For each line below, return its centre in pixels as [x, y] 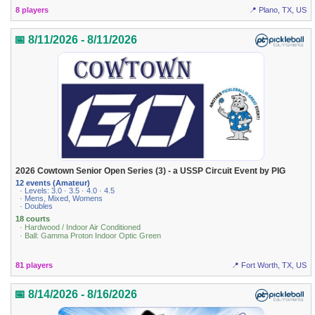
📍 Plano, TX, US [277, 10]
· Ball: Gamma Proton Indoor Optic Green [91, 236]
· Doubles [37, 206]
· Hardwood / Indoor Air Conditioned [81, 227]
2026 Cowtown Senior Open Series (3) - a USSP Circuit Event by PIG [151, 171]
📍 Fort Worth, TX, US [269, 265]
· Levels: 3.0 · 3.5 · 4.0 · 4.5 [67, 191]
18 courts [33, 219]
